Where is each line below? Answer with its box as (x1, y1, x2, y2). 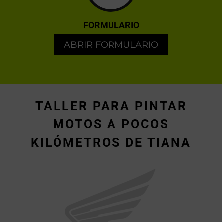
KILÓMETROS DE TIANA (31, 135, 191, 150)
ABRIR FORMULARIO (64, 39, 158, 51)
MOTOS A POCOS (53, 117, 169, 132)
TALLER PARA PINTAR (35, 99, 187, 113)
